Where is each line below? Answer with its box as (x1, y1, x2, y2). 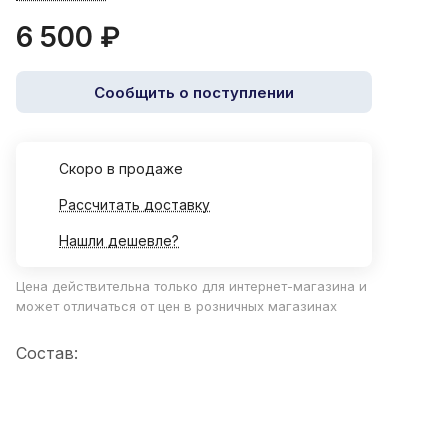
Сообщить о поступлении (94, 82, 294, 102)
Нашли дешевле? (59, 232, 179, 250)
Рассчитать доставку (59, 196, 210, 214)
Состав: (16, 343, 78, 364)
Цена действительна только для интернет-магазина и (16, 278, 367, 295)
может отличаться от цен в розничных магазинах (16, 298, 337, 315)
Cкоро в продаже (59, 160, 183, 178)
